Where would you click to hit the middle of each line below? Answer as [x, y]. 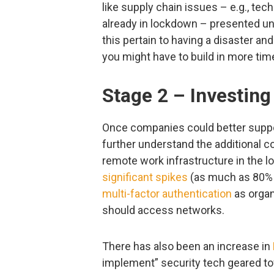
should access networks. [163, 210]
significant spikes [145, 177]
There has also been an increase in [187, 246]
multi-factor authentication [167, 193]
